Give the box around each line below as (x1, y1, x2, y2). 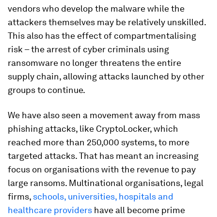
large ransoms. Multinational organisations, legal (8, 177, 203, 188)
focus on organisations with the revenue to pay (8, 164, 196, 174)
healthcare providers (8, 204, 92, 215)
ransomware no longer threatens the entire (8, 57, 181, 68)
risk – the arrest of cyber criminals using (8, 44, 169, 54)
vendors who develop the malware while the (8, 3, 185, 14)
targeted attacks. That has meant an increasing (8, 150, 199, 161)
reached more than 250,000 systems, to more (8, 137, 189, 147)
